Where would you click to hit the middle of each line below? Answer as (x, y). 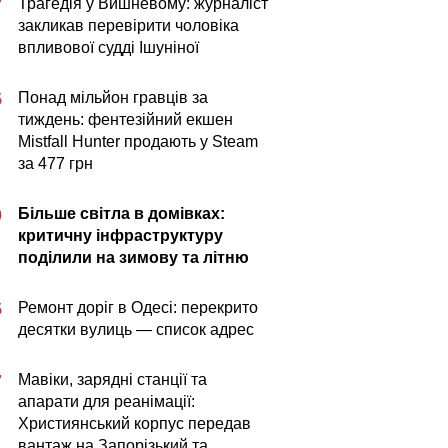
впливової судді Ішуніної (108, 47)
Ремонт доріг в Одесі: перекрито (138, 307)
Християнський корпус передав (134, 423)
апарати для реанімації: (106, 401)
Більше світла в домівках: (121, 213)
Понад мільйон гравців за (113, 97)
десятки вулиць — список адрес (136, 329)
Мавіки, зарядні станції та (112, 379)
